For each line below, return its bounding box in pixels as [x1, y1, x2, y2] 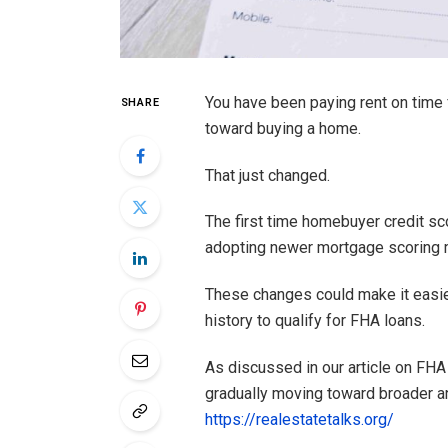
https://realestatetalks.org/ [204, 410, 394, 430]
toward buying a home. [204, 118, 361, 138]
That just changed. [204, 165, 330, 185]
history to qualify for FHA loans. [204, 311, 425, 331]
